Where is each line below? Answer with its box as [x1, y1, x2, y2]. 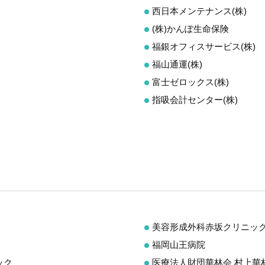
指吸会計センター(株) [152, 94, 238, 105]
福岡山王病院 [152, 240, 205, 250]
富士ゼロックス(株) [152, 76, 229, 87]
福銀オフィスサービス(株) [152, 41, 256, 51]
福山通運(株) [152, 59, 202, 69]
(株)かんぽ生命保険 [152, 23, 229, 34]
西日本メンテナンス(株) [152, 5, 247, 16]
